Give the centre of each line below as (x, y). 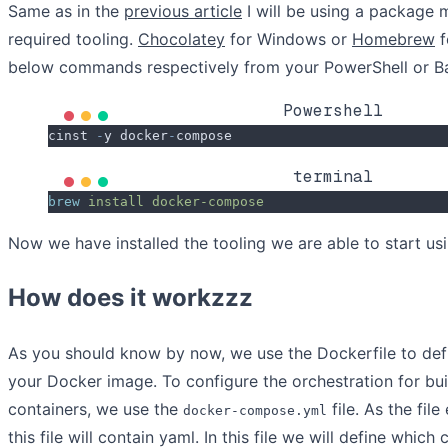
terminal (333, 177)
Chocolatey (181, 39)
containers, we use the (95, 409)
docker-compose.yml (255, 411)
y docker (136, 136)
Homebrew (393, 39)
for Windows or (288, 39)
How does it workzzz (130, 298)
